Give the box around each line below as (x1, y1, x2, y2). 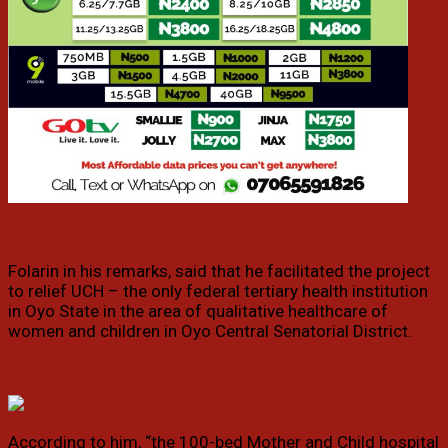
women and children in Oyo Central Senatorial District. (8, 321, 412, 342)
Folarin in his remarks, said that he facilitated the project (8, 261, 430, 282)
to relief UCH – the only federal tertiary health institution (8, 281, 428, 302)
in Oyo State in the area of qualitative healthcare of (8, 301, 388, 322)
